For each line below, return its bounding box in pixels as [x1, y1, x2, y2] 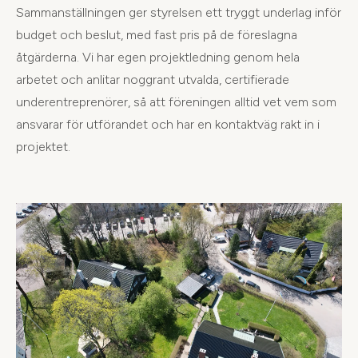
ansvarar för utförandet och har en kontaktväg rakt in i [16, 116, 320, 132]
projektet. [16, 138, 70, 154]
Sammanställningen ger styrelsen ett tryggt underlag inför [16, 4, 341, 20]
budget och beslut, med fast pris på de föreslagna [16, 26, 297, 42]
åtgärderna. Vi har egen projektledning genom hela [16, 49, 300, 65]
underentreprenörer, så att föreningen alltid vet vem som [16, 93, 336, 109]
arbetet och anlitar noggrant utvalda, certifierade [16, 71, 289, 87]
